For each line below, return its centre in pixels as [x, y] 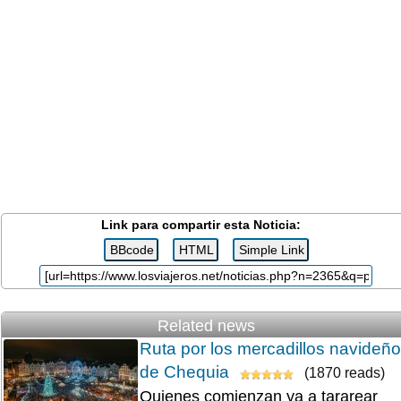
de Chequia [184, 372]
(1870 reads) [343, 373]
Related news [206, 326]
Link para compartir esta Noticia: [200, 225]
